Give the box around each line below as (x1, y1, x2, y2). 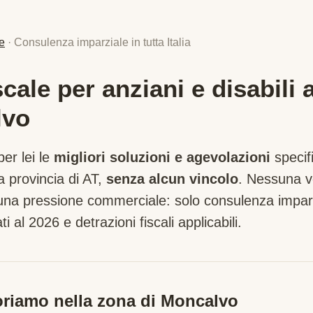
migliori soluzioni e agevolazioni (54, 150, 270, 165)
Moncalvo (161, 291, 238, 310)
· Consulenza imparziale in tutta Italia (5, 36, 191, 48)
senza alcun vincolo (106, 171, 238, 187)
